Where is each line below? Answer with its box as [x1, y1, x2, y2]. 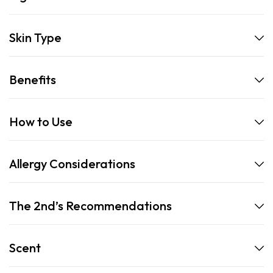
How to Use [9, 114, 73, 130]
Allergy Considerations [9, 156, 135, 172]
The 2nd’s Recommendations [9, 198, 172, 214]
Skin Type [9, 30, 62, 46]
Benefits [9, 72, 56, 88]
